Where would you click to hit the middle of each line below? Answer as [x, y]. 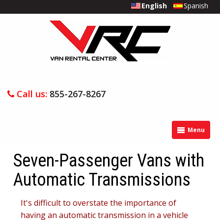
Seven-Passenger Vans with [109, 161]
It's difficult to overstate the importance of [98, 203]
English [155, 6]
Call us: [32, 94]
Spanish [196, 6]
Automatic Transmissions [102, 180]
